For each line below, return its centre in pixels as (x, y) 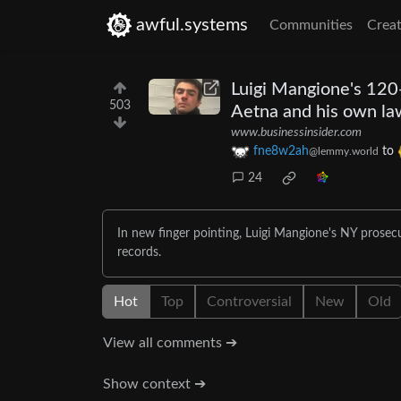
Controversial (249, 302)
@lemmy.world (344, 152)
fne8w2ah (281, 152)
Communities (311, 25)
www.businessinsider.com (296, 132)
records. (139, 253)
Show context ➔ (154, 384)
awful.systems (192, 25)
